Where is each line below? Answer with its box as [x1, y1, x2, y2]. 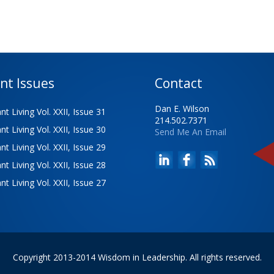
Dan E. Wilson [155, 103, 209, 115]
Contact [155, 75, 202, 92]
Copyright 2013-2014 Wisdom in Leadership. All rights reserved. [12, 251, 262, 264]
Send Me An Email [155, 126, 226, 138]
